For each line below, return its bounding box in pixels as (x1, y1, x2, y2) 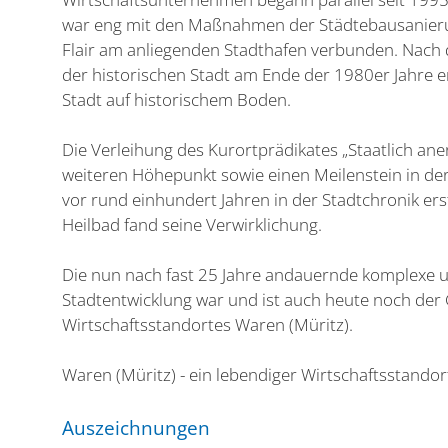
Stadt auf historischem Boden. (62, 88, 291, 111)
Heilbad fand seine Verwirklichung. (62, 213, 322, 236)
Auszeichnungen (62, 415, 210, 441)
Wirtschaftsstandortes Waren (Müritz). (62, 313, 353, 336)
